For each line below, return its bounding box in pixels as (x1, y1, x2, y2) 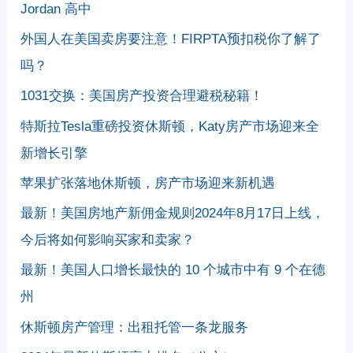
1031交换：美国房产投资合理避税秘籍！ (20, 88, 264, 104)
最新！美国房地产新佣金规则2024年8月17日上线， (20, 206, 325, 221)
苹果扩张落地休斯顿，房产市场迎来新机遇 (20, 175, 276, 191)
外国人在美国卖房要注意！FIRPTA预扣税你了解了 (20, 32, 321, 47)
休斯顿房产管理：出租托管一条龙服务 (20, 319, 249, 335)
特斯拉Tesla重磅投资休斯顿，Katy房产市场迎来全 (20, 118, 320, 134)
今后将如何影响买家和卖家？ (20, 232, 195, 248)
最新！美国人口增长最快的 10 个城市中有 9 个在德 (20, 262, 326, 278)
